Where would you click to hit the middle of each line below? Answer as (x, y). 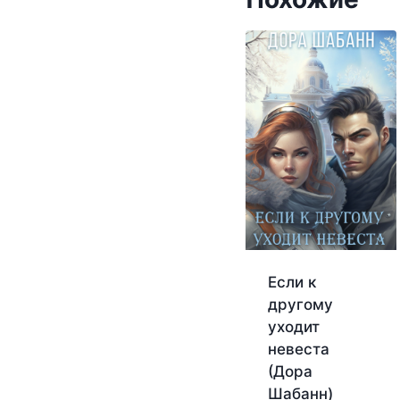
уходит (293, 326)
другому (300, 304)
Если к (292, 282)
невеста (298, 349)
